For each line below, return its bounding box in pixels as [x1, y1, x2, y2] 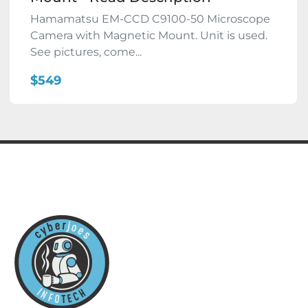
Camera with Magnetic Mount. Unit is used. [30, 29, 267, 43]
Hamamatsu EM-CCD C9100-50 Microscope [30, 12, 270, 26]
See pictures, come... [30, 45, 142, 59]
